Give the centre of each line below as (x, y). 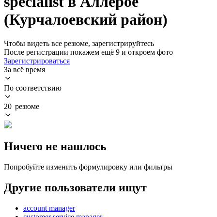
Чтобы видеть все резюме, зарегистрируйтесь (79, 43)
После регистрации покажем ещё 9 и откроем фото (88, 52)
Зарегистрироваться (37, 61)
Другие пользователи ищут (75, 187)
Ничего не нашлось (55, 146)
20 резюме (22, 106)
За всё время (24, 69)
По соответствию (33, 88)
